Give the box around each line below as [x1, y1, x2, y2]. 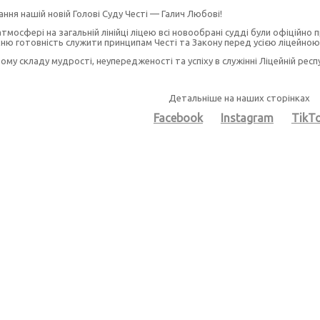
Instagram [220, 111, 274, 125]
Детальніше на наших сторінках [169, 93, 313, 104]
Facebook [153, 111, 203, 125]
